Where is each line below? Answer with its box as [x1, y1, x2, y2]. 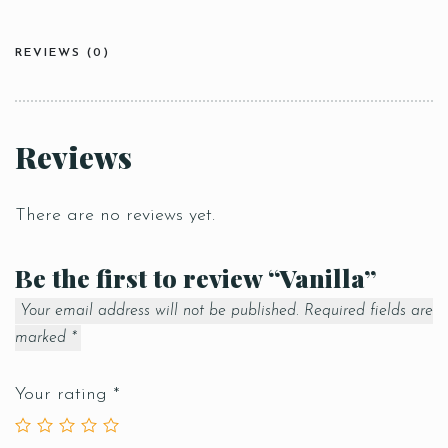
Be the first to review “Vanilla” [15, 261, 377, 294]
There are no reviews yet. [15, 206, 215, 225]
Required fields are [304, 303, 433, 319]
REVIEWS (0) [15, 47, 110, 59]
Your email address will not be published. [20, 303, 299, 319]
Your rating [15, 385, 113, 404]
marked [15, 330, 71, 346]
